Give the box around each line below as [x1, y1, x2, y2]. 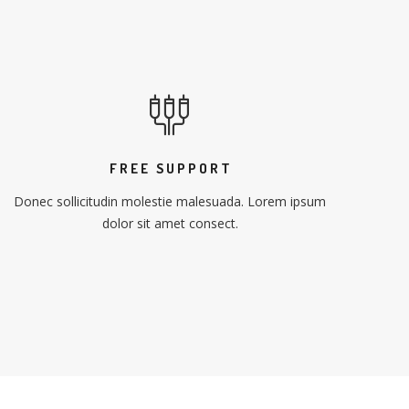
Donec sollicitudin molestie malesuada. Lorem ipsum [14, 193, 326, 210]
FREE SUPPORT [110, 160, 233, 177]
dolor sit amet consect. [101, 215, 238, 232]
